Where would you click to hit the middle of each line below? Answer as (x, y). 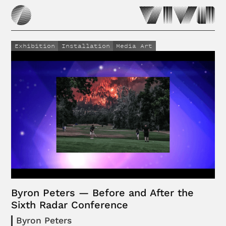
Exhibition (35, 46)
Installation (86, 46)
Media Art (134, 46)
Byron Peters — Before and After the (103, 192)
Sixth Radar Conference (70, 205)
